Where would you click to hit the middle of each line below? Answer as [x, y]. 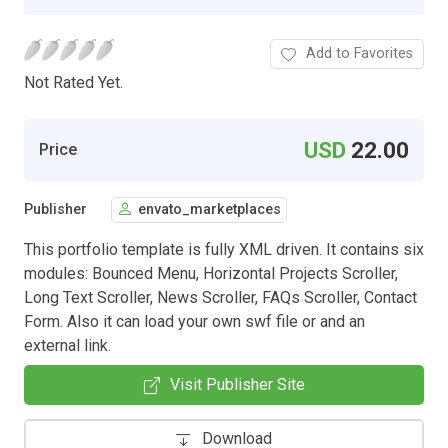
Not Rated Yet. [73, 82]
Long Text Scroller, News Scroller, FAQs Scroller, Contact [220, 297]
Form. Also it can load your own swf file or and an [194, 321]
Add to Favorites [359, 53]
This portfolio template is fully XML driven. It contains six [224, 249]
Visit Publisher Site [237, 384]
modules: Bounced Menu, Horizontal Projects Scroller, [211, 273]
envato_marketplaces [209, 210]
